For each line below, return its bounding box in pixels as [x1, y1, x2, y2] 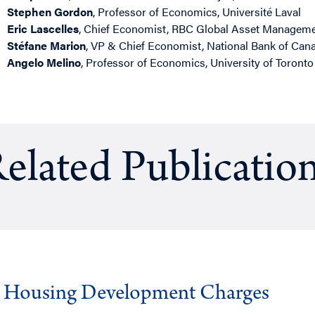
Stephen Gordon [7, 3, 94, 20]
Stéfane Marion [7, 37, 86, 53]
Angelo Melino [7, 53, 82, 70]
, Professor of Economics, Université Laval [93, 3, 302, 20]
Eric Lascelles [7, 20, 79, 37]
